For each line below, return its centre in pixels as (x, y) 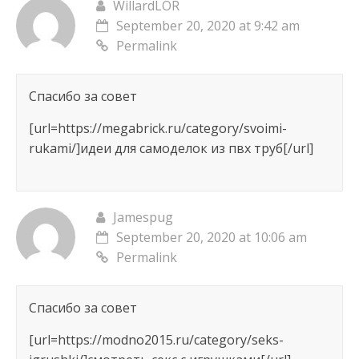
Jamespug (143, 218)
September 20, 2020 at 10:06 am (211, 238)
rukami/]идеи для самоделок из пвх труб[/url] (171, 149)
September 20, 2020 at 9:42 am (208, 26)
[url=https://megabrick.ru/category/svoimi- (157, 129)
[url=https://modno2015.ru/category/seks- (156, 340)
